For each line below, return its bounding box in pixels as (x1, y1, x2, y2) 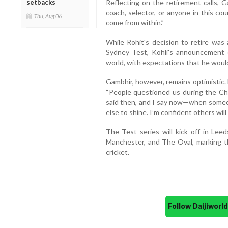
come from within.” (105, 18, 164, 27)
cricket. (105, 147, 129, 156)
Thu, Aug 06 (34, 12, 62, 19)
